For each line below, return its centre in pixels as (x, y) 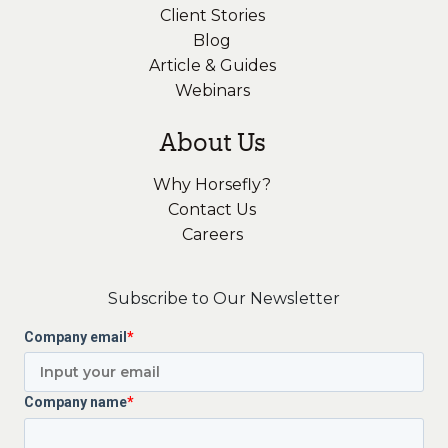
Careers (212, 234)
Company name (75, 402)
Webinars (212, 90)
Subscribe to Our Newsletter (224, 298)
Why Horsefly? (212, 184)
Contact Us (212, 209)
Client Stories (212, 15)
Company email (75, 336)
